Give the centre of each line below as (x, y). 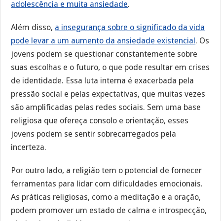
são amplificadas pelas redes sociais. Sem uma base (106, 107)
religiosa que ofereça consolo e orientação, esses (100, 120)
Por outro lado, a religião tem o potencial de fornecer (107, 170)
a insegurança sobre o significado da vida (130, 27)
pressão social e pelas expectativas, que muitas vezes (108, 94)
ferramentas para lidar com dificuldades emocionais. (107, 184)
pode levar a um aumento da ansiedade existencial (103, 40)
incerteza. (29, 147)
